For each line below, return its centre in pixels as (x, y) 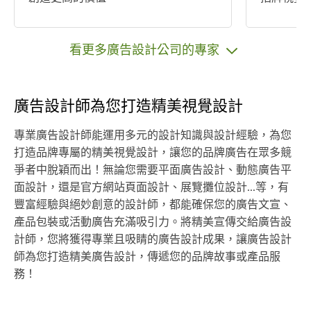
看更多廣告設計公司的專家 (146, 49)
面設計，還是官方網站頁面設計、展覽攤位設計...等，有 (151, 188)
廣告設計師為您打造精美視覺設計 (128, 107)
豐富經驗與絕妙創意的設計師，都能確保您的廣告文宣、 (153, 205)
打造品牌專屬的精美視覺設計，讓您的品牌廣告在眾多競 (153, 153)
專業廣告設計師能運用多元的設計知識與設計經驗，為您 (153, 136)
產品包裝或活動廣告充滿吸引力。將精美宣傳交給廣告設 (153, 222)
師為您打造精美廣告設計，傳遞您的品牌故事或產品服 (147, 257)
